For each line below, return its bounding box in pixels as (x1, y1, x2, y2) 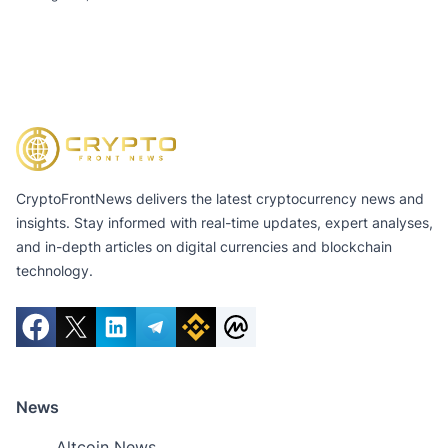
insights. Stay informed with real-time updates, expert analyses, (16, 213, 433, 231)
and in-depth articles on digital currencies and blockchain (16, 237, 392, 255)
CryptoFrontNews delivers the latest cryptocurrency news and (16, 189, 424, 207)
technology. (16, 261, 93, 279)
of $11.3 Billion (36, 5, 146, 26)
